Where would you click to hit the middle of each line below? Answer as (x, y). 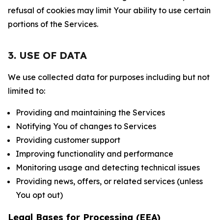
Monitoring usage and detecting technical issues (108, 167)
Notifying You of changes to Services (86, 126)
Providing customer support (68, 140)
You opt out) (39, 195)
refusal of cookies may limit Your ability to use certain (109, 10)
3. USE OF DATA (47, 55)
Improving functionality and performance (95, 154)
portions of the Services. (53, 24)
